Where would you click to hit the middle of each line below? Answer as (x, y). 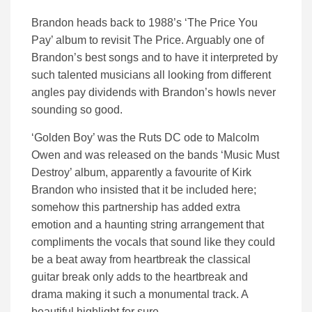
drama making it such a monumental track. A (140, 295)
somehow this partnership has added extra (136, 208)
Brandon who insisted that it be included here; (144, 190)
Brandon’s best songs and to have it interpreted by (155, 58)
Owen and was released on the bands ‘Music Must (155, 155)
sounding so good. (77, 110)
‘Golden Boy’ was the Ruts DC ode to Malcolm (145, 138)
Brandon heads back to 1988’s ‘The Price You (145, 23)
